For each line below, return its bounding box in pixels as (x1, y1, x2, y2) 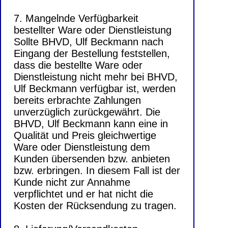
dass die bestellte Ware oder (14, 60, 142, 71)
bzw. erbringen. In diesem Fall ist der (14, 165, 180, 177)
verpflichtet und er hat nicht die (14, 188, 153, 200)
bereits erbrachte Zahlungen (14, 95, 141, 106)
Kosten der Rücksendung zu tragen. (14, 200, 177, 212)
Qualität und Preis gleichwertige (14, 130, 156, 141)
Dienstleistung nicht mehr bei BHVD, (14, 71, 178, 83)
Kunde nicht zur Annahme (14, 177, 130, 188)
